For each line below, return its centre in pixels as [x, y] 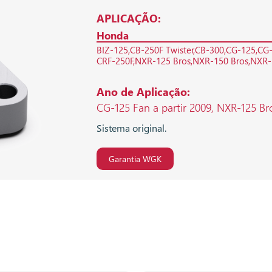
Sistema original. [131, 128]
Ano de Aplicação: [143, 92]
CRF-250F [115, 61]
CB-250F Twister [162, 50]
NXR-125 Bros [163, 61]
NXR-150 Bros [220, 61]
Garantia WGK [135, 159]
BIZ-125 [112, 50]
